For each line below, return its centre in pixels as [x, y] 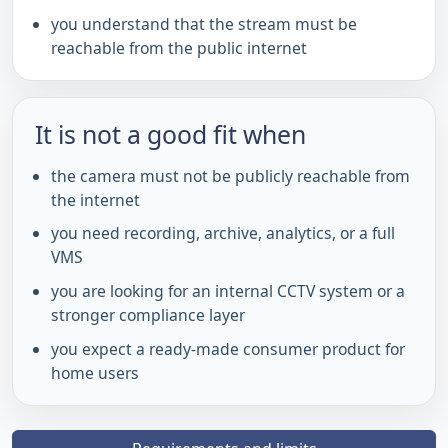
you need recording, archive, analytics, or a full [223, 233]
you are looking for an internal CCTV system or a [228, 291]
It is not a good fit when [170, 133]
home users [95, 372]
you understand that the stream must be [204, 23]
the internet [95, 199]
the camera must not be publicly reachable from [230, 175]
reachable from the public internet [179, 47]
